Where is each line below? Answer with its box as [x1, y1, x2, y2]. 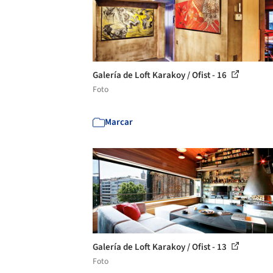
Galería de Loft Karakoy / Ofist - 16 [93, 69, 229, 82]
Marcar [105, 116, 133, 129]
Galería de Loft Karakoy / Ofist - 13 [93, 241, 229, 253]
